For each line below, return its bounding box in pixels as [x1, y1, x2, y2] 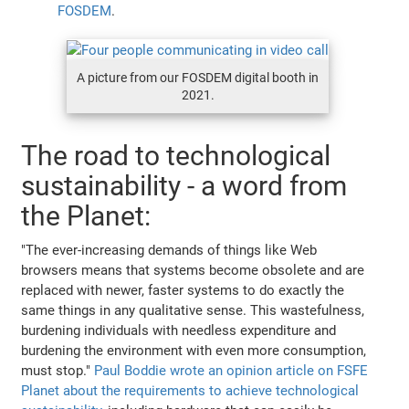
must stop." [21, 362, 95, 379]
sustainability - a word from [21, 169, 348, 202]
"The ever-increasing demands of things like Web [21, 241, 318, 258]
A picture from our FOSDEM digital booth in [77, 69, 319, 85]
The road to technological [21, 139, 331, 172]
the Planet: [21, 199, 152, 232]
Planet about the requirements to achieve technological [21, 382, 360, 399]
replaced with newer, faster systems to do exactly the [21, 281, 345, 299]
